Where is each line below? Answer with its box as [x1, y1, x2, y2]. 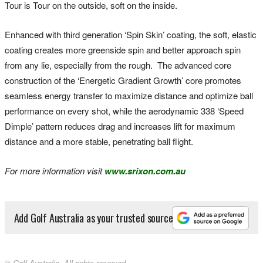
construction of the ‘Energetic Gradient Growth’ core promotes [5, 73, 241, 86]
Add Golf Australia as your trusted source [14, 210, 173, 225]
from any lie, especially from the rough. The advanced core [5, 58, 231, 71]
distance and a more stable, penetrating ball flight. [5, 134, 193, 147]
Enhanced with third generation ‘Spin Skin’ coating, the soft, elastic [5, 28, 257, 41]
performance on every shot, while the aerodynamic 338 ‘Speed [5, 104, 244, 117]
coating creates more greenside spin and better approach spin [5, 43, 241, 56]
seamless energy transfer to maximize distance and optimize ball [5, 89, 253, 102]
